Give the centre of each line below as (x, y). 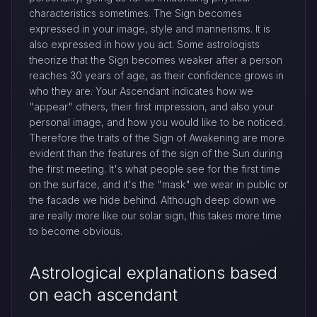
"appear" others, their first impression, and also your (151, 107)
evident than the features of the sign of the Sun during (156, 154)
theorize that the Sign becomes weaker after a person (156, 60)
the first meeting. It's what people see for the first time (155, 169)
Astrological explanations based (153, 273)
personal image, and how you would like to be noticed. (157, 122)
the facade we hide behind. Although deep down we (152, 200)
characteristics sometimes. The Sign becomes (136, 13)
